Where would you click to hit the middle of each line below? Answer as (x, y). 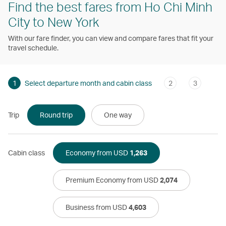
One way (118, 115)
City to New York (53, 21)
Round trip (56, 115)
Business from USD (97, 207)
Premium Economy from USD (113, 180)
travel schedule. (33, 47)
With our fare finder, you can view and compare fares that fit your (111, 38)
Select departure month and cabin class (88, 83)
